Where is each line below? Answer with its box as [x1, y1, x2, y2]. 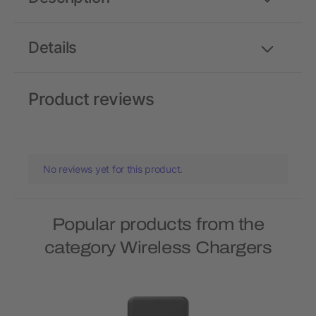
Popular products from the [51, 215, 265, 234]
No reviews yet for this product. [43, 163, 183, 176]
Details [28, 38, 77, 57]
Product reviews [28, 89, 154, 110]
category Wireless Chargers [44, 238, 272, 257]
